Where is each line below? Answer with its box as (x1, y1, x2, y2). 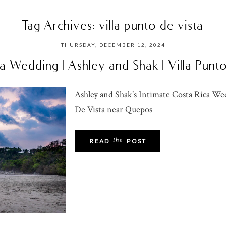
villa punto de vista (99, 18, 204, 32)
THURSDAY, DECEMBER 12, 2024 (61, 41, 165, 48)
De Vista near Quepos (75, 103, 153, 116)
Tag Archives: (22, 18, 99, 32)
